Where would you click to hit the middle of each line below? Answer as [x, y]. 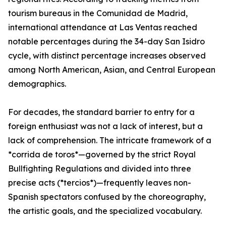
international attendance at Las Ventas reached [103, 27]
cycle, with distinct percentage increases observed [107, 56]
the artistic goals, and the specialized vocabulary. [105, 211]
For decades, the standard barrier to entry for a [101, 112]
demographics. [37, 84]
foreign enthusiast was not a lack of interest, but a [105, 126]
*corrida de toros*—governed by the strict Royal [102, 155]
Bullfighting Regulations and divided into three [100, 169]
